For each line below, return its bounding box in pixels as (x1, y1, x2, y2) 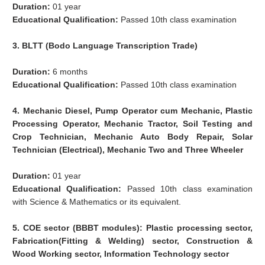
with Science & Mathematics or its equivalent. (12, 197, 182, 207)
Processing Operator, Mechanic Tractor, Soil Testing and (12, 119, 253, 129)
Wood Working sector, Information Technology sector (12, 249, 230, 259)
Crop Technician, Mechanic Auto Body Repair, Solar (12, 132, 253, 142)
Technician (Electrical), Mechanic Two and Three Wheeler (12, 145, 244, 155)
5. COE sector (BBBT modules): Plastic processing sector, (12, 223, 253, 233)
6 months (53, 67, 88, 77)
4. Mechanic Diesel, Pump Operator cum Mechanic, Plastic (12, 106, 253, 116)
